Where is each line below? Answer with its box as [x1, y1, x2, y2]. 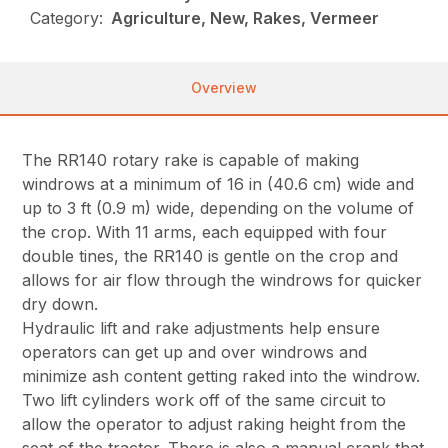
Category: [30, 8, 104, 29]
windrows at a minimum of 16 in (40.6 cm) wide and [22, 174, 415, 195]
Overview [191, 79, 257, 97]
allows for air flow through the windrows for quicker [22, 270, 423, 291]
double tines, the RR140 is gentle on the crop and [22, 246, 399, 267]
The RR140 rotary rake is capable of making [22, 150, 360, 171]
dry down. [22, 294, 99, 315]
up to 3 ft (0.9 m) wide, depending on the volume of [22, 198, 415, 219]
